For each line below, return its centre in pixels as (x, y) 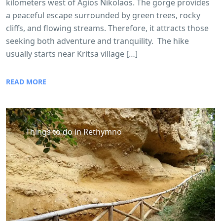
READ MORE (26, 82)
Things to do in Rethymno (74, 132)
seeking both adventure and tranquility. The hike (97, 41)
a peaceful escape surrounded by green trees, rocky (103, 16)
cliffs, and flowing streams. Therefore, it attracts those (107, 28)
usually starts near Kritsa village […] (72, 54)
